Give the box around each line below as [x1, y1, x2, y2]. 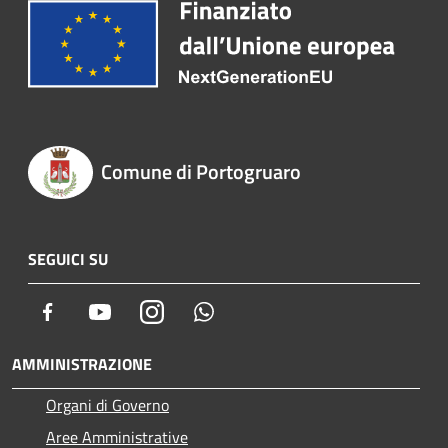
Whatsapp [215, 299, 283, 324]
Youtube [111, 299, 167, 324]
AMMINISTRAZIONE [12, 352, 152, 377]
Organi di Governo [46, 393, 169, 418]
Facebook [59, 299, 121, 324]
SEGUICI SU [28, 247, 108, 272]
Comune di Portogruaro [100, 155, 301, 187]
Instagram [163, 299, 232, 324]
